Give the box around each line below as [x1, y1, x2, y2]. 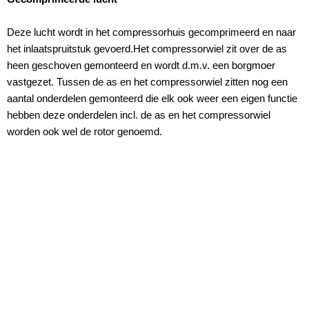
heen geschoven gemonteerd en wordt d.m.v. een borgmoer [7, 59, 275, 72]
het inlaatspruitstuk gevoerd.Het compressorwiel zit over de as [7, 43, 287, 55]
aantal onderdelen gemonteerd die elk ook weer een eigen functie [7, 92, 297, 105]
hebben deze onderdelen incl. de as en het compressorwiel [7, 109, 270, 121]
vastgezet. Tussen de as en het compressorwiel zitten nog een [7, 76, 288, 88]
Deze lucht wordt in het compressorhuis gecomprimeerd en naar [7, 26, 296, 39]
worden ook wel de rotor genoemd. [7, 126, 162, 138]
